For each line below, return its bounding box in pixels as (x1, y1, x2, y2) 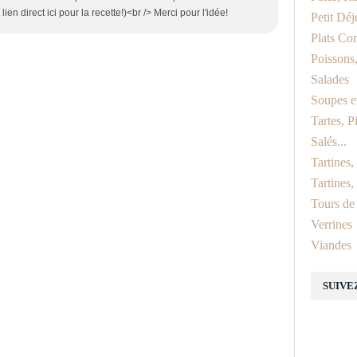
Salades (311, 73, 349, 86)
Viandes (311, 238, 351, 252)
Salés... (311, 135, 347, 148)
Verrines (311, 218, 352, 231)
